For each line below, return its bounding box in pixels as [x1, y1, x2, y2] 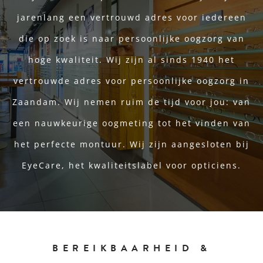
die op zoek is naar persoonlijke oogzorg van [18, 32, 245, 44]
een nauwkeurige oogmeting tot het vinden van [12, 117, 251, 129]
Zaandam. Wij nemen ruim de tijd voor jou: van [12, 96, 251, 107]
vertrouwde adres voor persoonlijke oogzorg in [14, 75, 249, 86]
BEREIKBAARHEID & [52, 241, 211, 256]
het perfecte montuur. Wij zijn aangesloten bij [14, 138, 249, 150]
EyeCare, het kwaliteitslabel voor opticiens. [22, 159, 241, 171]
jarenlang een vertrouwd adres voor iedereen [16, 11, 247, 23]
